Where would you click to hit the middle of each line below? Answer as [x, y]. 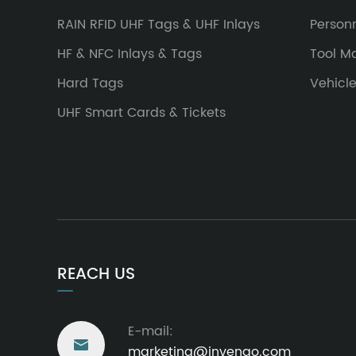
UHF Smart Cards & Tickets [141, 112]
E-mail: [151, 331]
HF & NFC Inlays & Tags [130, 54]
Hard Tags [90, 83]
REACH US [96, 274]
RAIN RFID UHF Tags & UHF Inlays [159, 24]
